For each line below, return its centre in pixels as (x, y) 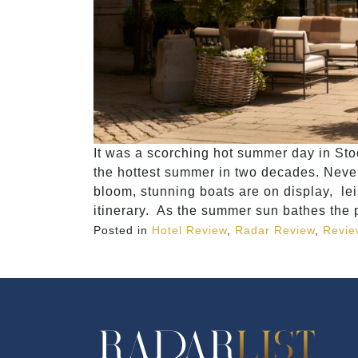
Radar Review (275, 231)
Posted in (123, 231)
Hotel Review (189, 231)
